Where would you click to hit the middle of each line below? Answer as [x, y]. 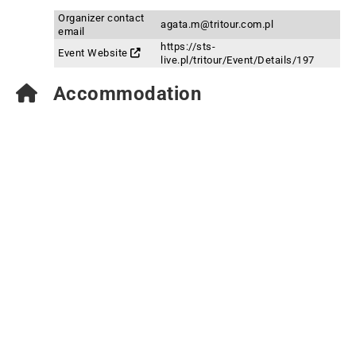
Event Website [94, 53]
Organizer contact [101, 18]
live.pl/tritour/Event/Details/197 [238, 60]
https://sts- [188, 46]
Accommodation [124, 94]
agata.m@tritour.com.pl [217, 24]
